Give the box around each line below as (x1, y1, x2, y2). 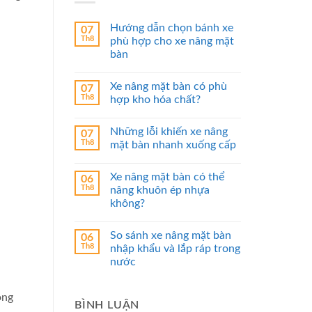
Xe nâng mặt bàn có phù (110, 81, 227, 93)
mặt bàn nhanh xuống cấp (110, 139, 236, 151)
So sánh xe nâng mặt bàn (110, 230, 231, 242)
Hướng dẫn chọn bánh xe (110, 22, 233, 34)
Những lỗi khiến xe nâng (110, 126, 228, 138)
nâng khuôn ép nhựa (110, 185, 210, 196)
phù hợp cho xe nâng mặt (110, 36, 234, 47)
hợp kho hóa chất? (110, 94, 201, 106)
